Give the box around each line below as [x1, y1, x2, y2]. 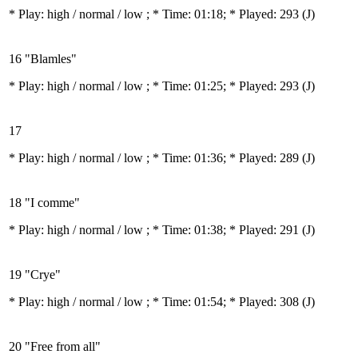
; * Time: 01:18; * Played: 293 [146, 7, 302, 21]
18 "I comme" [9, 196, 80, 209]
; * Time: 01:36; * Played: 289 [146, 151, 302, 165]
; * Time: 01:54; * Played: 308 [146, 295, 302, 308]
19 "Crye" [9, 268, 61, 281]
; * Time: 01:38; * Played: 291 [146, 223, 302, 237]
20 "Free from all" [9, 340, 101, 353]
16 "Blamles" [9, 52, 77, 66]
